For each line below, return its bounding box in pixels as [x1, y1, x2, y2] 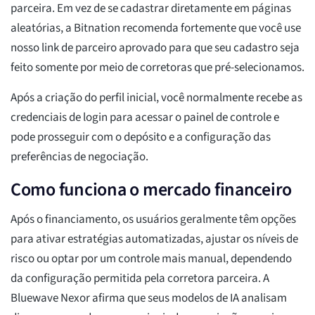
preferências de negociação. [11, 148, 148, 166]
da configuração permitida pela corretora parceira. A [11, 270, 269, 288]
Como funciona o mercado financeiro [11, 176, 292, 203]
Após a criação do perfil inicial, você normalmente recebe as [11, 89, 302, 107]
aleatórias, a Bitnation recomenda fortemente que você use [11, 20, 301, 37]
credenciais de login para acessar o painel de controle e [11, 109, 279, 127]
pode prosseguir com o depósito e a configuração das [11, 129, 271, 146]
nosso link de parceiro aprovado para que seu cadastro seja [11, 39, 300, 57]
